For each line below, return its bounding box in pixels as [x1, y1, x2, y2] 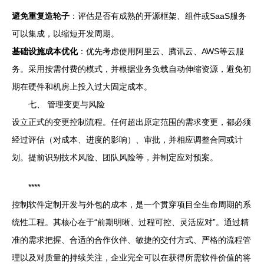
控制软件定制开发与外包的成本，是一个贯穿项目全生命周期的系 [12, 200, 251, 210]
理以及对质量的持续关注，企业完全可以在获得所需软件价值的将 [12, 253, 251, 263]
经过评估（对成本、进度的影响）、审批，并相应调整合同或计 [12, 135, 243, 145]
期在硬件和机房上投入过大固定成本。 [12, 82, 152, 92]
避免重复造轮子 [12, 11, 70, 21]
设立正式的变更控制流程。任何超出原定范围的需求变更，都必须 [12, 117, 251, 127]
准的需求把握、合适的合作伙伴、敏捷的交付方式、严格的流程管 [12, 235, 251, 245]
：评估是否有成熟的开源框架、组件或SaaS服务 [70, 11, 246, 21]
